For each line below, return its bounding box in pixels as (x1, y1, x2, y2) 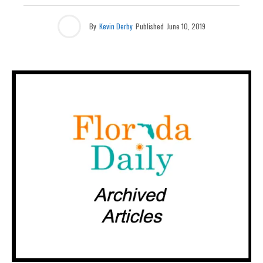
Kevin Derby (99, 21, 133, 31)
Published (136, 21, 164, 31)
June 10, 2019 (167, 21, 205, 31)
